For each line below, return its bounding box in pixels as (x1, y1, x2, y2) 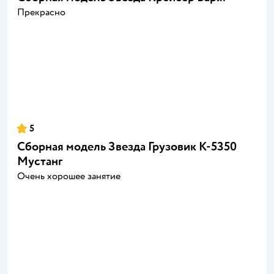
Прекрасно (17, 6, 65, 19)
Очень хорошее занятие (17, 170, 120, 183)
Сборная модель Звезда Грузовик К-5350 (17, 139, 237, 155)
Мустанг (17, 154, 62, 169)
